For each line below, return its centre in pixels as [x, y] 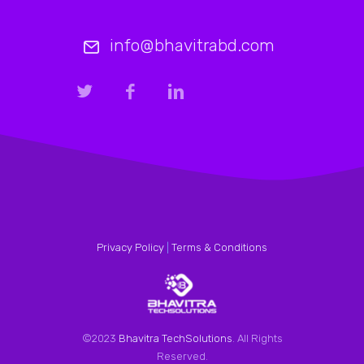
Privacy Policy [130, 248]
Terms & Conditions [219, 248]
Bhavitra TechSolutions [175, 339]
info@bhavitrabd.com [192, 45]
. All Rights [257, 339]
